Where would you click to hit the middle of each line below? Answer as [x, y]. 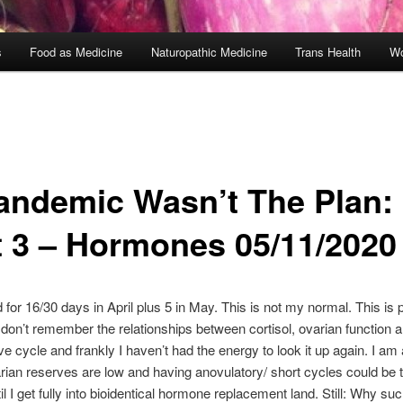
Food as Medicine [76, 52]
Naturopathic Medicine [209, 52]
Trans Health [328, 52]
